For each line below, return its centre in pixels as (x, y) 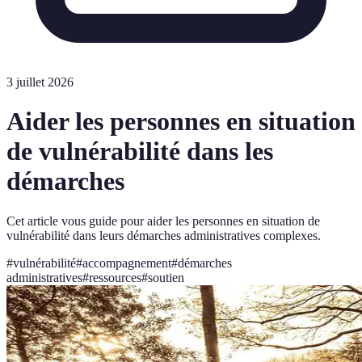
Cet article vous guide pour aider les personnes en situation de (163, 221)
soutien (166, 277)
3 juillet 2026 (40, 82)
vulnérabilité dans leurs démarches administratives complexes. (164, 235)
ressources (115, 277)
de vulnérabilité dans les (140, 152)
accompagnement (127, 263)
